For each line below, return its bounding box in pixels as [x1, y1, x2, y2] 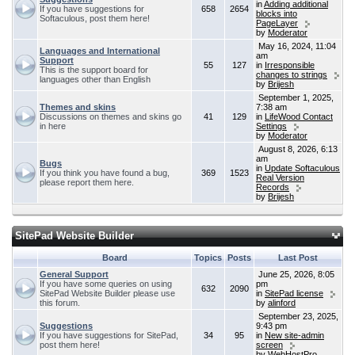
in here [40, 121, 68, 131]
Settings [256, 121, 287, 131]
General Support [40, 269, 109, 279]
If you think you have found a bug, [40, 168, 170, 177]
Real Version [256, 173, 304, 182]
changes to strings [256, 70, 327, 79]
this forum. [40, 298, 82, 307]
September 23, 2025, [256, 311, 338, 321]
